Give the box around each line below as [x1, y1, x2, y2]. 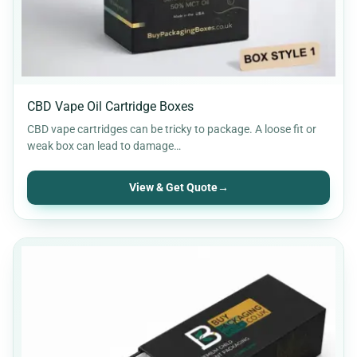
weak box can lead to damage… [27, 139, 181, 152]
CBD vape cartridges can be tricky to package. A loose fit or [27, 122, 316, 135]
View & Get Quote [128, 180, 218, 194]
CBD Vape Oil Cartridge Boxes [27, 98, 194, 114]
